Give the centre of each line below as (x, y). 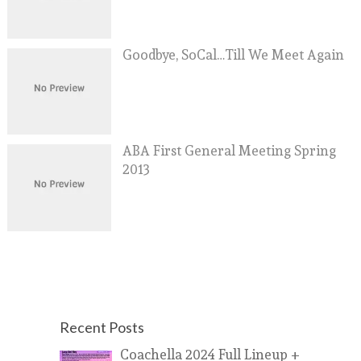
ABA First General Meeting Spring (229, 151)
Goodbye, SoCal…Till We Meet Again (233, 55)
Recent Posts (102, 327)
